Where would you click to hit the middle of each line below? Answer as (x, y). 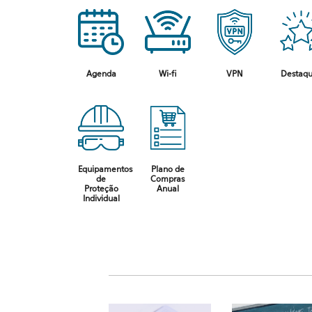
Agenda (101, 73)
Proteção (101, 189)
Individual (101, 198)
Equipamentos (106, 169)
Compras (168, 179)
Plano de (167, 169)
